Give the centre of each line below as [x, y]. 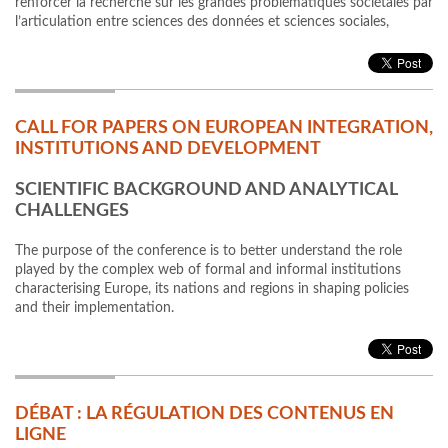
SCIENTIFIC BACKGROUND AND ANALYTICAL [206, 190]
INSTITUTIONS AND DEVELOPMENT [168, 149]
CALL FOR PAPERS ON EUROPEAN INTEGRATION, [224, 128]
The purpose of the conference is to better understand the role [208, 251]
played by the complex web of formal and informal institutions [208, 270]
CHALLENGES [72, 211]
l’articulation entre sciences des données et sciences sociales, [202, 22]
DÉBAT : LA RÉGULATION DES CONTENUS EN [204, 414]
